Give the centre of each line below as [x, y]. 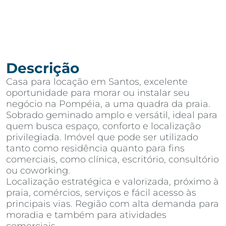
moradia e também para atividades [86, 215]
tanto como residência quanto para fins [95, 148]
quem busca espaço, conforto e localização [103, 126]
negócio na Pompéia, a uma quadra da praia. [108, 104]
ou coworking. [38, 171]
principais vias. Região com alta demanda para [112, 204]
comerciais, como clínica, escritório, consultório [112, 159]
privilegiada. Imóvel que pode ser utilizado [102, 137]
